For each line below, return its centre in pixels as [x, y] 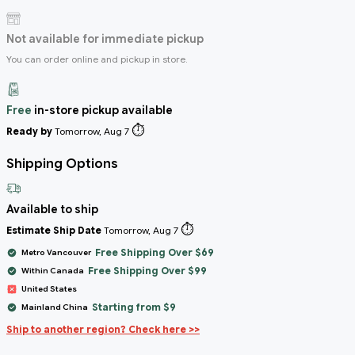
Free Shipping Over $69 [155, 252]
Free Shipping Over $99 [147, 270]
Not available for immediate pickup [105, 38]
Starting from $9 [134, 307]
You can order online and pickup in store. [97, 59]
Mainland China [55, 307]
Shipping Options [62, 164]
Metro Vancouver [56, 252]
